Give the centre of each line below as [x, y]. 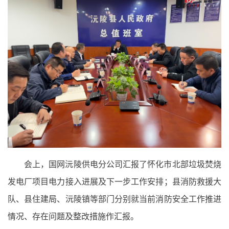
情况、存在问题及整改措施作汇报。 [73, 216]
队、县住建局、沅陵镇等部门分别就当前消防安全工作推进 [114, 199]
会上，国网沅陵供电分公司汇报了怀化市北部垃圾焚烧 [123, 164]
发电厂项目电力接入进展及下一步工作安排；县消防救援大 [114, 181]
